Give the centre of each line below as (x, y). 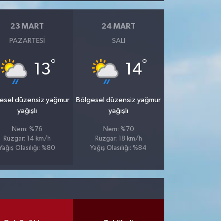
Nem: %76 (27, 129)
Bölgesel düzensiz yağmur (119, 100)
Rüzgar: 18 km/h (118, 139)
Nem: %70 (118, 129)
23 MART (27, 26)
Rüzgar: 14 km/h (27, 139)
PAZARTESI (27, 40)
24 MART (118, 26)
